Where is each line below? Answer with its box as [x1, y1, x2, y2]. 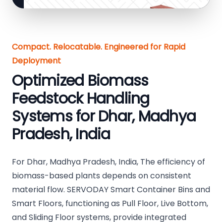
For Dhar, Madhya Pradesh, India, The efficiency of [12, 156, 205, 168]
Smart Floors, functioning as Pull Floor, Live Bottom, [12, 198, 208, 210]
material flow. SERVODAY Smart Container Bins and [12, 184, 210, 196]
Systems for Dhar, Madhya [12, 106, 196, 127]
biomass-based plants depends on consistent [12, 170, 191, 182]
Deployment [12, 55, 61, 67]
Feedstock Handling [12, 88, 150, 110]
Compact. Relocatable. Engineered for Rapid [12, 41, 185, 53]
